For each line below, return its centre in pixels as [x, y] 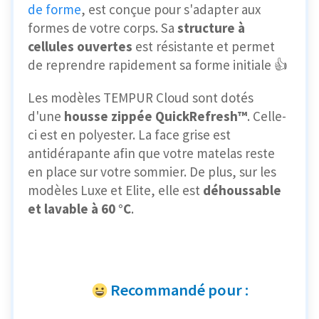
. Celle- [267, 116]
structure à [211, 28]
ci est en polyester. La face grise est [129, 135]
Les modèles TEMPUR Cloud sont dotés [141, 98]
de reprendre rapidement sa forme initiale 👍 [158, 65]
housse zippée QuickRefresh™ [156, 116]
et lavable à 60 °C [79, 209]
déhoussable [242, 190]
